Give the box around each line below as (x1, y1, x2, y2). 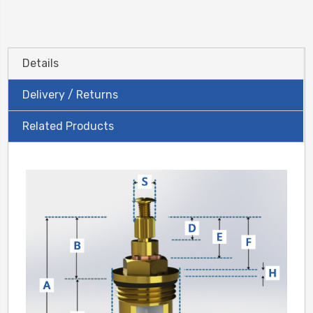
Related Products (22, 119, 114, 133)
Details (22, 56, 59, 70)
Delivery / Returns (22, 87, 118, 101)
